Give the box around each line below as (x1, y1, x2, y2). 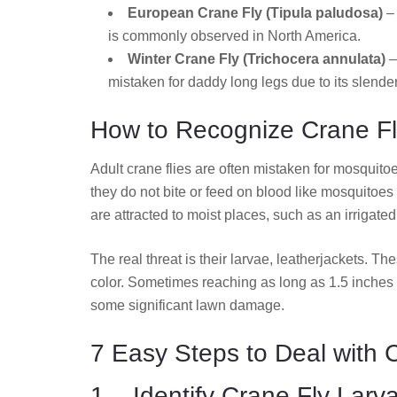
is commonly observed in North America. (108, 28, 361, 44)
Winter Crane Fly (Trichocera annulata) (128, 51, 385, 67)
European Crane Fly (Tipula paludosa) (128, 5, 383, 21)
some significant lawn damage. (90, 298, 284, 314)
